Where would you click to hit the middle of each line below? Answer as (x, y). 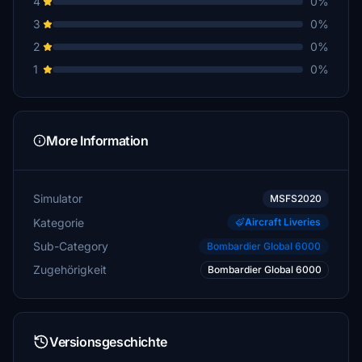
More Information (97, 141)
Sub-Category (71, 246)
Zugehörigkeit (70, 269)
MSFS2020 (296, 198)
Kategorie (59, 222)
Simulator (58, 198)
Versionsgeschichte (108, 342)
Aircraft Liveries (283, 222)
